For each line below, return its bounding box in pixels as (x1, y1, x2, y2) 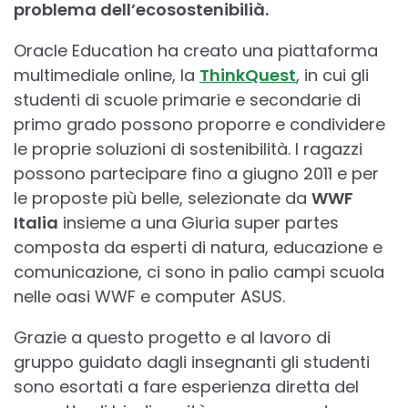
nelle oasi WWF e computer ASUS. (14, 285, 285, 309)
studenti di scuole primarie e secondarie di (14, 88, 361, 112)
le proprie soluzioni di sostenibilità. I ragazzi (14, 138, 362, 161)
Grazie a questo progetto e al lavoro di (14, 326, 331, 350)
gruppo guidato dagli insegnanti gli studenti (14, 351, 370, 374)
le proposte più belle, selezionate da (14, 187, 311, 210)
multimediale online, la (14, 64, 199, 87)
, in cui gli (296, 64, 369, 87)
